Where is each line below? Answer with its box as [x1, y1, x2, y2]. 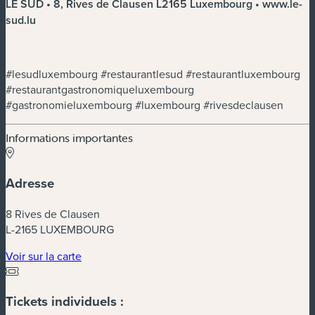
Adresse [6, 173, 54, 193]
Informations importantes [6, 131, 133, 146]
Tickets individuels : [6, 292, 124, 311]
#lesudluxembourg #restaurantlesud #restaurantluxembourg [6, 66, 300, 82]
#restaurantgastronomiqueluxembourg [6, 82, 194, 98]
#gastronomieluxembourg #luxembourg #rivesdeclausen [6, 97, 283, 113]
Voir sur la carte [6, 247, 82, 264]
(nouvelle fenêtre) [81, 247, 168, 263]
